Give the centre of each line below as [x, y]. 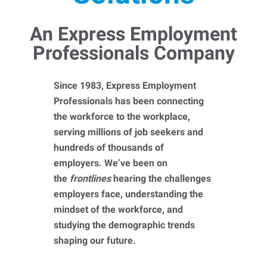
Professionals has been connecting [128, 101]
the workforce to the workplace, [122, 117]
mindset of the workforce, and [118, 209]
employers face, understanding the [128, 194]
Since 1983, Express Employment [125, 86]
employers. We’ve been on [110, 163]
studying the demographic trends [124, 225]
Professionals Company [133, 53]
